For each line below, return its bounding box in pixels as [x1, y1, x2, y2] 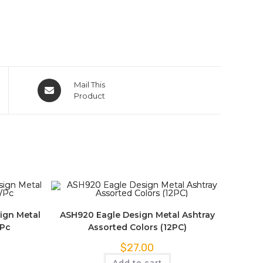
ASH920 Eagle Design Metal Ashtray [59, 210, 215, 220]
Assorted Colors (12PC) [87, 222, 187, 232]
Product [73, 91, 105, 100]
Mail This [73, 80, 105, 89]
